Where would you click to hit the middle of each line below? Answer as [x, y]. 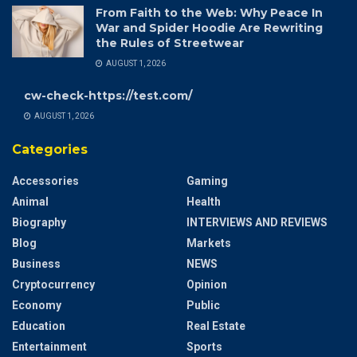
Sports [204, 347]
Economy [37, 306]
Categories [50, 150]
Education [39, 326]
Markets [209, 243]
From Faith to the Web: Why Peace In [209, 13]
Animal [30, 202]
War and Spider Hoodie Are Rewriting [209, 28]
